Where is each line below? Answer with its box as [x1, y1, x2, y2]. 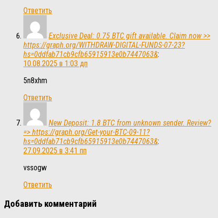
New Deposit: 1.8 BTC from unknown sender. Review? [49, 118, 211, 128]
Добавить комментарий [4, 199, 97, 210]
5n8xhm [23, 76, 47, 86]
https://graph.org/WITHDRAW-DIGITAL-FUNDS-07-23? [23, 40, 185, 50]
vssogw [23, 163, 47, 173]
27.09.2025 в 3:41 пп [23, 146, 87, 156]
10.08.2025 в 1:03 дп [23, 59, 88, 69]
